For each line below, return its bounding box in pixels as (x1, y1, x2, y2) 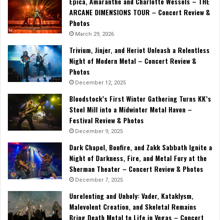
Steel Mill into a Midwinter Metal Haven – (69, 104, 192, 114)
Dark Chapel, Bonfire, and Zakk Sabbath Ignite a (69, 141, 212, 152)
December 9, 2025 (75, 128, 123, 135)
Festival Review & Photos (69, 114, 144, 125)
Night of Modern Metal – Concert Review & (69, 55, 196, 66)
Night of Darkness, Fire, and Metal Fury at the (69, 152, 207, 163)
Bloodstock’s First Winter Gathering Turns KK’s (69, 93, 211, 104)
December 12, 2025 (75, 79, 126, 86)
